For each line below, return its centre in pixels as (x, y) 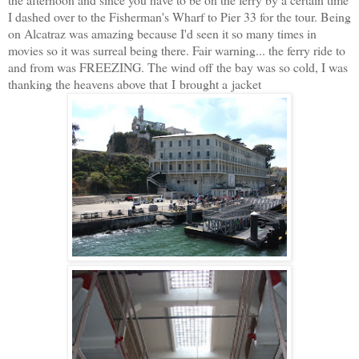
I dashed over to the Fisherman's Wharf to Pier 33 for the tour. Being (179, 16)
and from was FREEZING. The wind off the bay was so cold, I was (178, 67)
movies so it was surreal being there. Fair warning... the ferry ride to (177, 50)
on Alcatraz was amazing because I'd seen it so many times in (162, 33)
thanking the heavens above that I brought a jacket (137, 83)
